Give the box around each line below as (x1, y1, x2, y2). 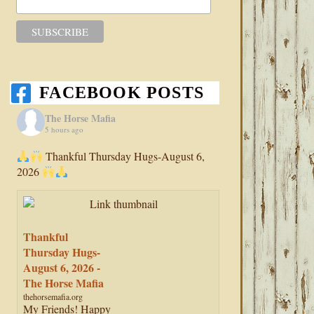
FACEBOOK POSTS (39, 83, 205, 102)
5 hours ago (45, 123, 84, 135)
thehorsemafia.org (23, 291, 83, 303)
